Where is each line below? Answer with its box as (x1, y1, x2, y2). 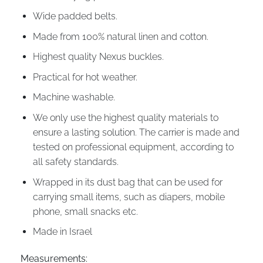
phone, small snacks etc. (32, 205, 138, 217)
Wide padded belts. (32, 10, 117, 22)
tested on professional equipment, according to (32, 141, 234, 153)
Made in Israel (32, 226, 92, 238)
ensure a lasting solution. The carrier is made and (32, 126, 240, 138)
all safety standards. (32, 156, 119, 167)
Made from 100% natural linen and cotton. (32, 31, 208, 42)
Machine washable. (32, 92, 115, 103)
